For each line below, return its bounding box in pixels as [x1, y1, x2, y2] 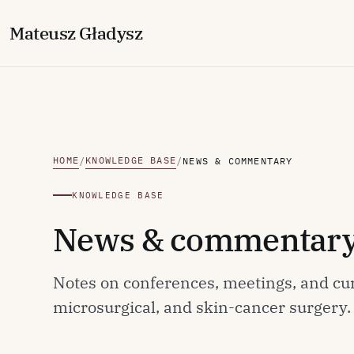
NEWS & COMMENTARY [183, 154, 293, 167]
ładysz [92, 21, 143, 44]
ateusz [24, 21, 80, 44]
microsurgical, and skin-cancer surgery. [53, 296, 352, 318]
